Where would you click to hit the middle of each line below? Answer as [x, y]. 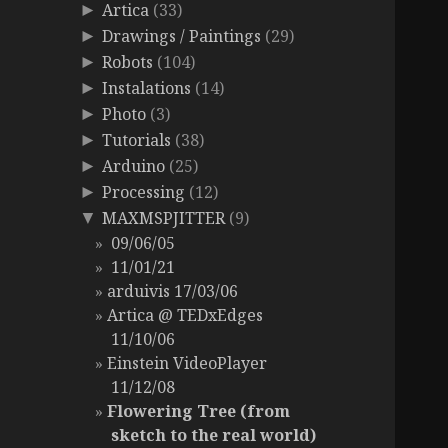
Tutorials [137, 140]
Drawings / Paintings [182, 36]
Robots [128, 62]
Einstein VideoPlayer [187, 363]
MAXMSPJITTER [164, 218]
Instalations [147, 88]
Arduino [134, 166]
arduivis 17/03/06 [173, 291]
